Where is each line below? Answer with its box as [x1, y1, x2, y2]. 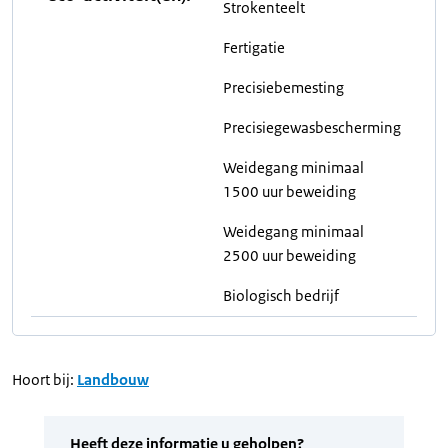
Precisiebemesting [223, 78, 344, 97]
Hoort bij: [12, 370, 74, 389]
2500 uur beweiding [223, 246, 356, 265]
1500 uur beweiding [223, 182, 356, 201]
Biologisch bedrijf [223, 286, 339, 305]
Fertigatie [223, 38, 285, 57]
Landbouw [77, 370, 149, 389]
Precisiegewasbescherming [223, 118, 401, 137]
